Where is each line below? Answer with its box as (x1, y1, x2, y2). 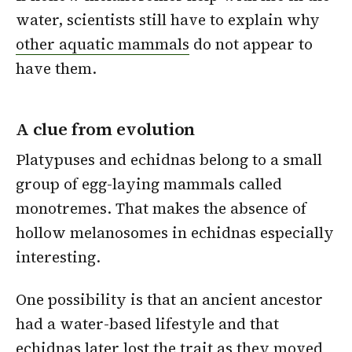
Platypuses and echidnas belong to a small (16, 149, 322, 170)
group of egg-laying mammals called (16, 174, 282, 195)
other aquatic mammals (16, 34, 189, 55)
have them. (16, 58, 97, 79)
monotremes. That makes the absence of (16, 198, 306, 219)
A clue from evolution (16, 117, 196, 141)
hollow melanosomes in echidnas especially (16, 222, 334, 244)
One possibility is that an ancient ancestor (16, 289, 323, 310)
